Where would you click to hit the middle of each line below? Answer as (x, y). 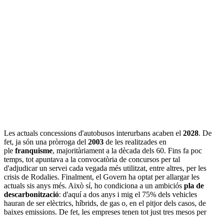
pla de (194, 185)
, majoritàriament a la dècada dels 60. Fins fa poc (127, 150)
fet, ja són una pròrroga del (46, 142)
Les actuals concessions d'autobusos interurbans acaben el (93, 133)
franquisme (34, 150)
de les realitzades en (136, 142)
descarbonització (31, 194)
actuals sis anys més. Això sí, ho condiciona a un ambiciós (94, 185)
